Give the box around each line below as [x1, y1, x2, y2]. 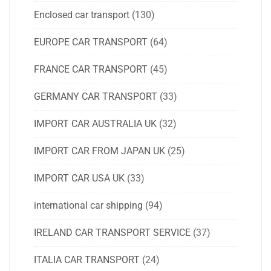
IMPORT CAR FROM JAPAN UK [34, 145, 165, 157]
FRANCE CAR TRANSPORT [34, 64, 148, 76]
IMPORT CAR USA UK [34, 172, 125, 184]
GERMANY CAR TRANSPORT [34, 91, 157, 103]
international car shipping [34, 200, 143, 212]
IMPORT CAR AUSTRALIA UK [34, 118, 157, 130]
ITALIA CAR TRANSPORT [34, 254, 140, 266]
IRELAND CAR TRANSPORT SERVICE [34, 227, 191, 239]
